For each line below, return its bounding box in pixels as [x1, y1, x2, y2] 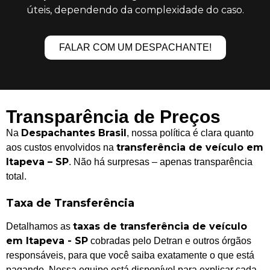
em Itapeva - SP [6, 235, 88, 247]
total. [6, 171, 27, 181]
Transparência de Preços [6, 106, 221, 127]
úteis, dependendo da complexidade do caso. [26, 4, 244, 16]
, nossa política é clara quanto [127, 127, 254, 138]
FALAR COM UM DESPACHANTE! [58, 42, 212, 52]
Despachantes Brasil [21, 127, 127, 139]
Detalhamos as [6, 221, 73, 232]
